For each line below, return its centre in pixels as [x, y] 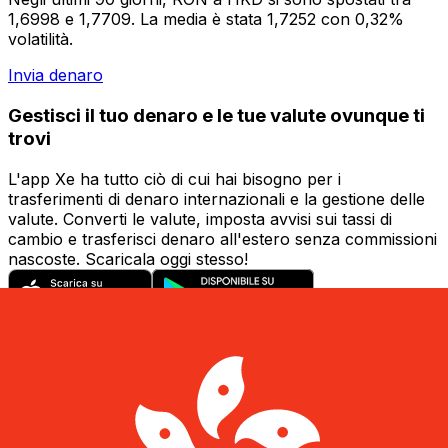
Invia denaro [55, 75]
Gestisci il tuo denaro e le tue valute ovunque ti [216, 115]
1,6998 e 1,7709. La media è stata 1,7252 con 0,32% [206, 19]
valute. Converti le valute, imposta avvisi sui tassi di [200, 218]
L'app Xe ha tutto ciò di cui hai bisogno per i [174, 178]
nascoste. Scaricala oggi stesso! [128, 258]
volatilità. [40, 39]
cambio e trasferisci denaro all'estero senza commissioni [222, 238]
